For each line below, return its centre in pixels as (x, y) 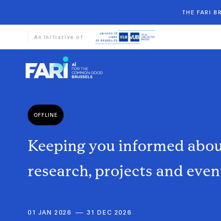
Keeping (58, 145)
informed (153, 145)
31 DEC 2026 (109, 212)
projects (125, 170)
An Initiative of (59, 37)
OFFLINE (46, 115)
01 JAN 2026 (50, 212)
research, (61, 170)
